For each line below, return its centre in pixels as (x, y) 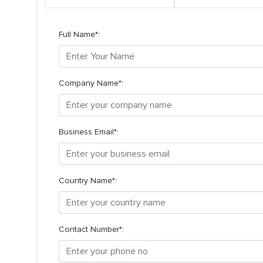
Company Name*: (91, 83)
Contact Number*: (91, 229)
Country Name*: (88, 181)
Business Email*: (89, 132)
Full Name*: (79, 34)
